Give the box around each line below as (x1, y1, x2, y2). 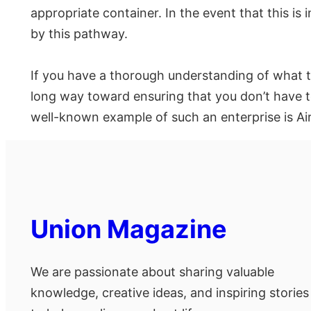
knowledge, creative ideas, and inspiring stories (31, 285, 309, 301)
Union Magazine (31, 214, 227, 245)
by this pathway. (31, 26, 128, 42)
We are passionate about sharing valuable (31, 264, 274, 280)
